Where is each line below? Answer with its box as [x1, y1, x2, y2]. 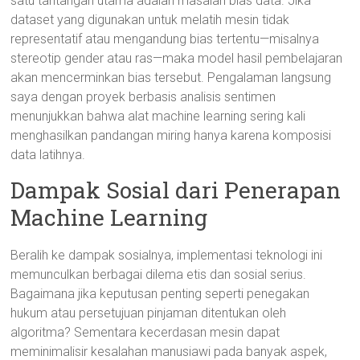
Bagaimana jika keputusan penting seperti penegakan [10, 286, 310, 301]
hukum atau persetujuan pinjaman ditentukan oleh [10, 305, 287, 321]
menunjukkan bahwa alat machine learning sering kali [10, 108, 306, 124]
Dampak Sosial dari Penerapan [10, 175, 342, 205]
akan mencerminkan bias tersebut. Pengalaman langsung [10, 70, 332, 85]
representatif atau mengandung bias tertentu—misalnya [10, 31, 320, 47]
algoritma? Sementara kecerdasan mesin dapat [10, 325, 280, 340]
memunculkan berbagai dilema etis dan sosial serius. [10, 267, 307, 282]
